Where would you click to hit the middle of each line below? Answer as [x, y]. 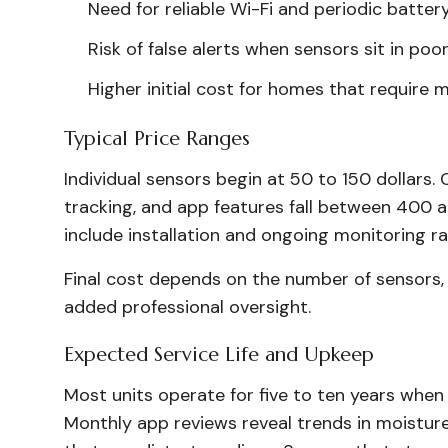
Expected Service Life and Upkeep [219, 354]
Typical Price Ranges [157, 138]
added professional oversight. [187, 307]
